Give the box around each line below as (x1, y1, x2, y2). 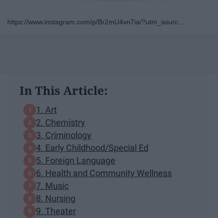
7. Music (36, 181, 69, 191)
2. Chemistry (36, 117, 85, 128)
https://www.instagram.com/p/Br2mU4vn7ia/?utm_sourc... (7, 18, 184, 26)
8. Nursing (36, 193, 75, 204)
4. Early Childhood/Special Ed (36, 143, 148, 153)
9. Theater (36, 206, 76, 217)
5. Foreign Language (36, 155, 115, 166)
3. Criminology (36, 130, 91, 141)
